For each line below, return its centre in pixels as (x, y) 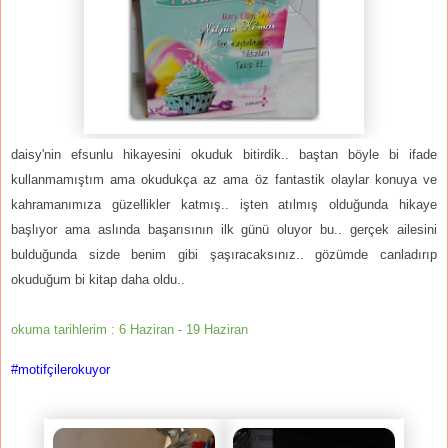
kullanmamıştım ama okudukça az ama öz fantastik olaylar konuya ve (224, 180)
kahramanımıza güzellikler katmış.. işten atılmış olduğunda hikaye (224, 205)
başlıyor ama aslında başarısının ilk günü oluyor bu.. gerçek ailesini (224, 230)
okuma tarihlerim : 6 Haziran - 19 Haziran (129, 330)
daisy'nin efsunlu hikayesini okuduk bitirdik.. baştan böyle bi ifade (224, 155)
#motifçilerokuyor (60, 370)
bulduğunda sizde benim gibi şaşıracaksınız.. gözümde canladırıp (224, 255)
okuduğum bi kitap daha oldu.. (98, 280)
